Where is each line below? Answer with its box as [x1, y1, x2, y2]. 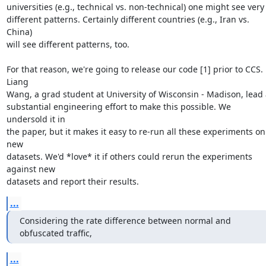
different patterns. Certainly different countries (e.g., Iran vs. [6, 14, 249, 25]
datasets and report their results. [6, 176, 139, 187]
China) [6, 26, 32, 37]
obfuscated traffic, [19, 227, 92, 239]
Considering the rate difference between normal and [19, 215, 231, 226]
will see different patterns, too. [6, 39, 129, 50]
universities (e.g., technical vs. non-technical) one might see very [6, 1, 264, 12]
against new [6, 163, 55, 175]
